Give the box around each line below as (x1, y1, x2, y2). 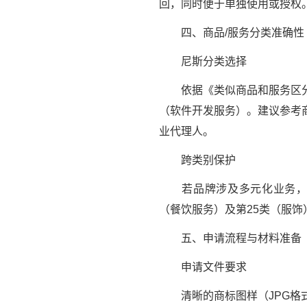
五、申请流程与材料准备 (159, 232, 302, 245)
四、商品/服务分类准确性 (159, 27, 304, 39)
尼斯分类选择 (159, 56, 247, 68)
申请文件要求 (159, 261, 247, 273)
